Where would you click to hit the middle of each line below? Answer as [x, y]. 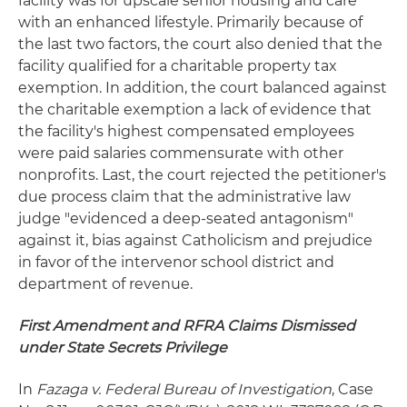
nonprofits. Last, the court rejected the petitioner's [202, 175]
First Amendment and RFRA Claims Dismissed [187, 326]
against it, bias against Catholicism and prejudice [195, 240]
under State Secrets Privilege [123, 347]
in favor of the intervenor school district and [176, 262]
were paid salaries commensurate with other [181, 153]
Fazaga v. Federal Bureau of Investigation [184, 389]
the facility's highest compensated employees [186, 131]
